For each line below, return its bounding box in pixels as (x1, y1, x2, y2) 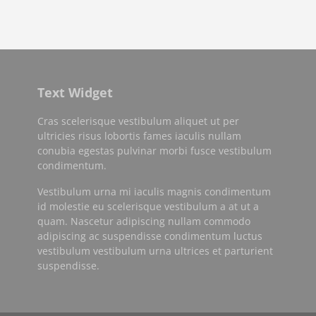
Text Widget (37, 84, 113, 101)
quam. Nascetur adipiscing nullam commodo (37, 214, 250, 228)
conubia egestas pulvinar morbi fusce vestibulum (37, 144, 272, 157)
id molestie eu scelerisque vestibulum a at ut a (37, 200, 259, 213)
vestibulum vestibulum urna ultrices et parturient (37, 244, 273, 257)
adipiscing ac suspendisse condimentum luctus (37, 229, 262, 243)
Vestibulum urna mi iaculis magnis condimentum (37, 185, 271, 198)
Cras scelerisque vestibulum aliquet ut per (37, 114, 239, 128)
